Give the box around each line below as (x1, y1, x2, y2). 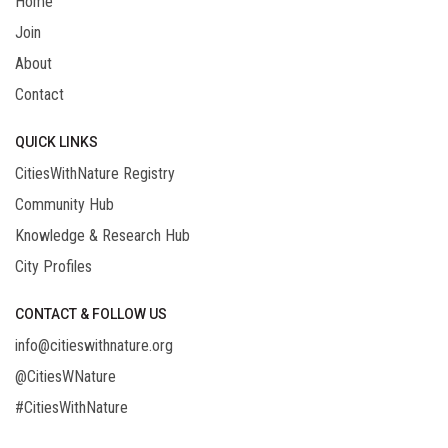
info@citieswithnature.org (15, 336, 173, 355)
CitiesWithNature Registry (15, 164, 175, 183)
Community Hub (15, 195, 114, 214)
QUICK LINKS (15, 134, 98, 150)
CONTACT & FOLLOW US (15, 306, 167, 322)
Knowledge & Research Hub (15, 226, 190, 245)
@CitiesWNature (15, 367, 116, 386)
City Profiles (15, 257, 92, 276)
